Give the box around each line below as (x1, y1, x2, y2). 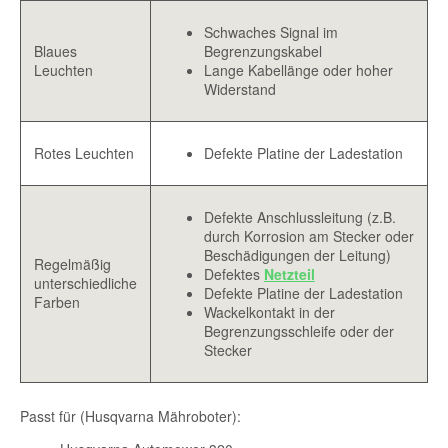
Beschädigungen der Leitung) (203, 245, 391, 266)
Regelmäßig (33, 254, 111, 275)
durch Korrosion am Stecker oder (203, 226, 414, 247)
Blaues (33, 41, 77, 62)
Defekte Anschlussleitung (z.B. (203, 207, 396, 228)
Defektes (203, 264, 264, 285)
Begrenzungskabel (203, 41, 322, 62)
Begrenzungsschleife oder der (203, 321, 394, 342)
